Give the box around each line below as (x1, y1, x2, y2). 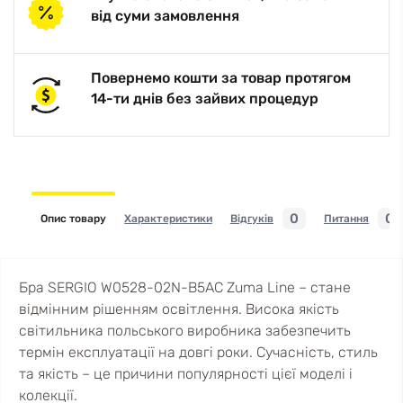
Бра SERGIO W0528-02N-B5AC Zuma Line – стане (19, 279, 351, 296)
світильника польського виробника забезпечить (19, 322, 351, 339)
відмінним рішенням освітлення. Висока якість (19, 300, 339, 318)
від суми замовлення (91, 7, 239, 24)
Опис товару (40, 212, 107, 225)
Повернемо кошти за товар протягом (91, 69, 351, 86)
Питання (324, 212, 370, 225)
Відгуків (229, 212, 274, 225)
